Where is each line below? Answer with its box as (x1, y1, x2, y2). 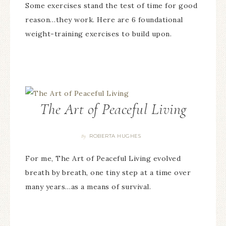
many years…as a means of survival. (25, 182, 151, 191)
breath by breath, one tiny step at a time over (25, 167, 191, 177)
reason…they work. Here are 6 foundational (25, 15, 183, 25)
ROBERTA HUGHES (89, 132, 141, 139)
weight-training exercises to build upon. (25, 29, 172, 39)
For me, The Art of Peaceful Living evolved (25, 153, 181, 163)
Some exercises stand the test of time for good (25, 1, 197, 11)
